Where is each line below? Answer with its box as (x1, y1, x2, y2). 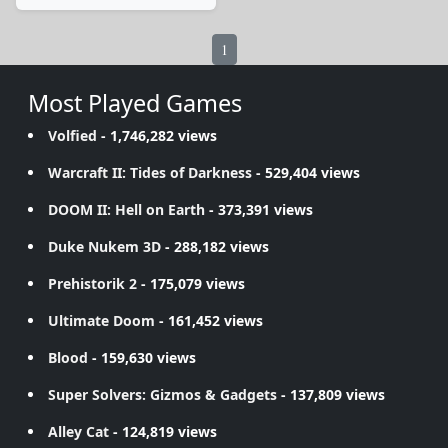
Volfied (48, 126, 97, 145)
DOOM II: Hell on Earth (48, 200, 205, 219)
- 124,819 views (109, 422, 217, 441)
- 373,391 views (205, 200, 313, 219)
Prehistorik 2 (48, 274, 137, 293)
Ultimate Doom (48, 311, 155, 330)
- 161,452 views (155, 311, 263, 330)
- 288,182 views (161, 237, 269, 256)
